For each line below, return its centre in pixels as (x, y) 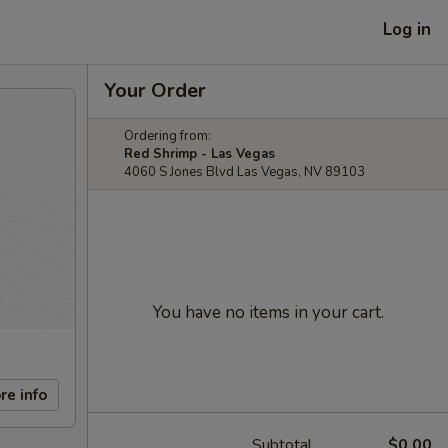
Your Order (155, 90)
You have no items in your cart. (268, 312)
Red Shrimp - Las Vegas (199, 154)
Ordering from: (167, 136)
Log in (407, 29)
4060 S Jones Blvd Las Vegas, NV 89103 (244, 172)
